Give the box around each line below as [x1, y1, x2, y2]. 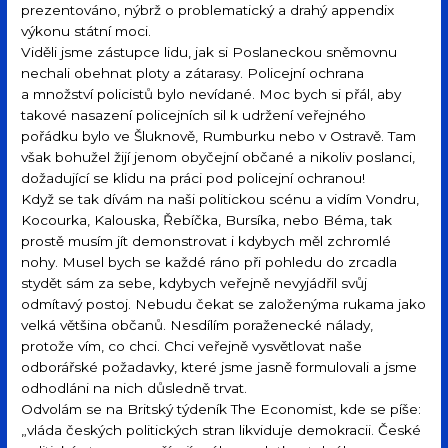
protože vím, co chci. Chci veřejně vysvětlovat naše [21, 337, 363, 354]
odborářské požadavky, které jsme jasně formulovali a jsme [21, 358, 418, 375]
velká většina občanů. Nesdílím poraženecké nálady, [21, 316, 374, 333]
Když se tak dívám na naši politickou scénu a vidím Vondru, [21, 190, 420, 207]
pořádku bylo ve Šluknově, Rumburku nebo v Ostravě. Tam [21, 127, 417, 144]
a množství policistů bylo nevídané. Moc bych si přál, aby [21, 85, 402, 102]
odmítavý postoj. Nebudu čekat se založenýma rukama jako [21, 295, 427, 312]
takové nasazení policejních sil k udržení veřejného [21, 106, 367, 123]
